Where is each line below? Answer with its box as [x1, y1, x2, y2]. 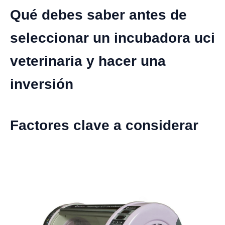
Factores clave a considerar [10, 118, 198, 133]
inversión [10, 76, 73, 92]
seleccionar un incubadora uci [10, 30, 215, 46]
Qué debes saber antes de [10, 7, 187, 23]
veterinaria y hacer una [10, 53, 166, 69]
